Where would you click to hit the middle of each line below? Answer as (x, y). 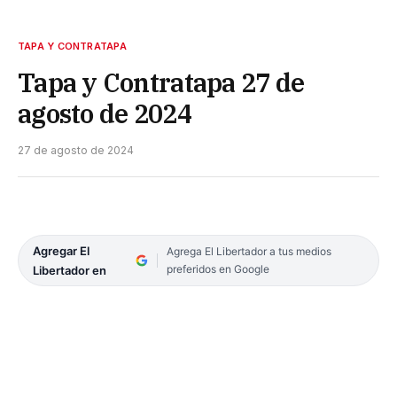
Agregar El (61, 251)
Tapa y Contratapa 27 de (161, 83)
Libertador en (70, 271)
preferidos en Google (218, 269)
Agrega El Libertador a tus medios (249, 252)
